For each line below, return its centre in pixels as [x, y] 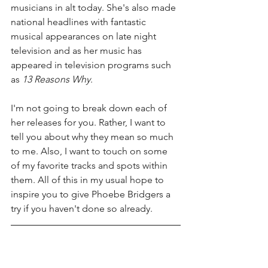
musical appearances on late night [85, 36]
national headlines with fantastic [80, 22]
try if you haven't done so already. [83, 209]
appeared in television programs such [92, 65]
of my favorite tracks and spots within [90, 166]
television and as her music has [77, 51]
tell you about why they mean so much [93, 137]
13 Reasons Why [56, 80]
